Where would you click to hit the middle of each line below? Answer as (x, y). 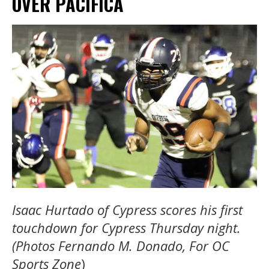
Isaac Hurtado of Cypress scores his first (127, 209)
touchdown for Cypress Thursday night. (126, 227)
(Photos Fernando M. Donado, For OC (121, 245)
